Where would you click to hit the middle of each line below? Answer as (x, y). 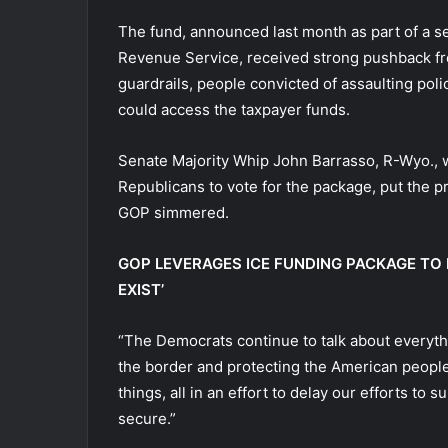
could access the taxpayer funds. (234, 109)
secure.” (147, 418)
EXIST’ (141, 289)
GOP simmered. (177, 212)
